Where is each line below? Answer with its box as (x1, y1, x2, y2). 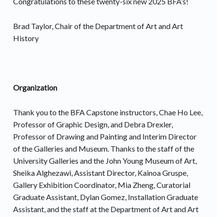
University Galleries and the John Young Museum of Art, (13, 155, 197, 165)
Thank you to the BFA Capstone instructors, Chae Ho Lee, (13, 107, 202, 117)
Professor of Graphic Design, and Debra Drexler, (13, 119, 173, 129)
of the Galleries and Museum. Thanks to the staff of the (13, 143, 194, 153)
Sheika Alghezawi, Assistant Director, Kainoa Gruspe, (13, 168, 188, 177)
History (13, 33, 39, 43)
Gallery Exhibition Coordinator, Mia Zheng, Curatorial (13, 180, 190, 189)
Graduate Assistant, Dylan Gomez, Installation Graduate (13, 192, 198, 201)
